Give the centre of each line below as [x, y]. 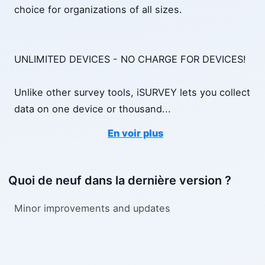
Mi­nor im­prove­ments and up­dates [92, 208]
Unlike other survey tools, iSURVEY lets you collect [132, 93]
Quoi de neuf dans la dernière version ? [120, 181]
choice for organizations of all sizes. [98, 10]
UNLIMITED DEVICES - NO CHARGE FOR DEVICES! [130, 59]
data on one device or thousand [88, 109]
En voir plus [135, 133]
